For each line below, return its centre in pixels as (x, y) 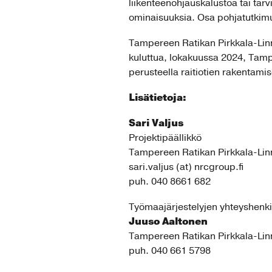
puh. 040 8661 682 (170, 181)
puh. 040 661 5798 (170, 250)
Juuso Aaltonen (168, 221)
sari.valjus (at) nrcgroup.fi (186, 167)
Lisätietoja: (158, 97)
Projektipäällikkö (165, 138)
